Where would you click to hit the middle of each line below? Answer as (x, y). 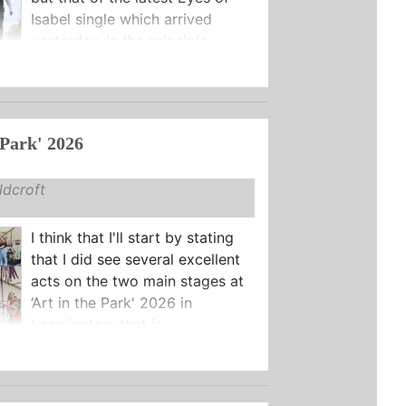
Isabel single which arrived (121, 19)
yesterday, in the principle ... (126, 40)
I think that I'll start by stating (132, 237)
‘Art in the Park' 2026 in (111, 302)
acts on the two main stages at (137, 280)
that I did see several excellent (135, 259)
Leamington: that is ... (104, 324)
